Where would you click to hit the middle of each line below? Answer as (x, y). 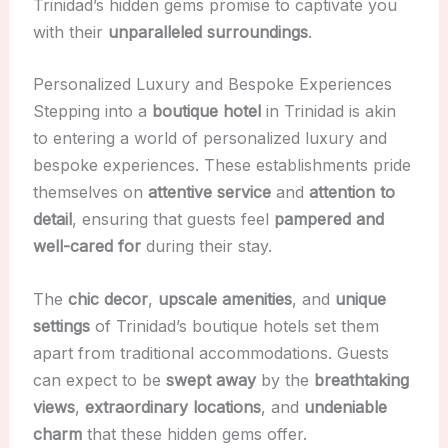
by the (284, 379)
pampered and (328, 219)
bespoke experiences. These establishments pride (221, 165)
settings (61, 325)
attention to (351, 192)
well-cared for (86, 246)
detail (52, 219)
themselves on (90, 192)
